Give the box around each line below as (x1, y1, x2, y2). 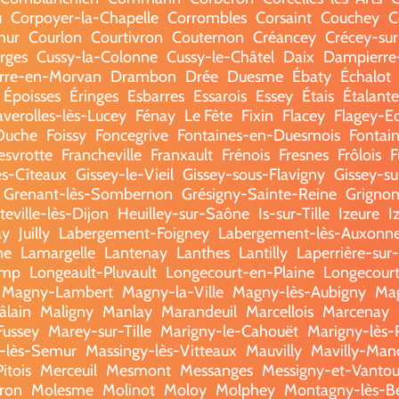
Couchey (321, 7, 379, 28)
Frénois (222, 144, 270, 165)
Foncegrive (94, 125, 168, 145)
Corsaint (256, 7, 312, 28)
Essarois (192, 85, 247, 106)
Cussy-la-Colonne (36, 46, 158, 67)
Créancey (253, 27, 316, 47)
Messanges (180, 360, 253, 380)
